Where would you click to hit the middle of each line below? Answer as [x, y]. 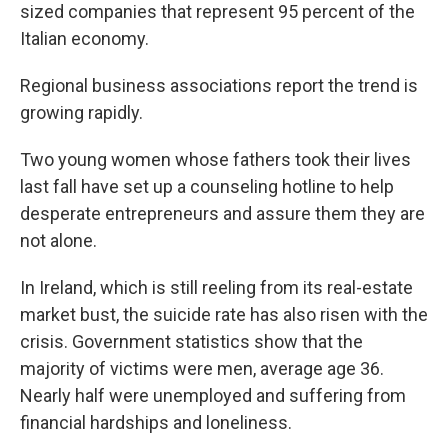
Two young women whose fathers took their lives [215, 160]
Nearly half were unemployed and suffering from [213, 396]
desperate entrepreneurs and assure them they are [222, 214]
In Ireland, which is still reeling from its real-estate [216, 288]
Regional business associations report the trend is [219, 86]
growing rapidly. [81, 113]
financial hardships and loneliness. [156, 423]
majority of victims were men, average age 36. [202, 369]
